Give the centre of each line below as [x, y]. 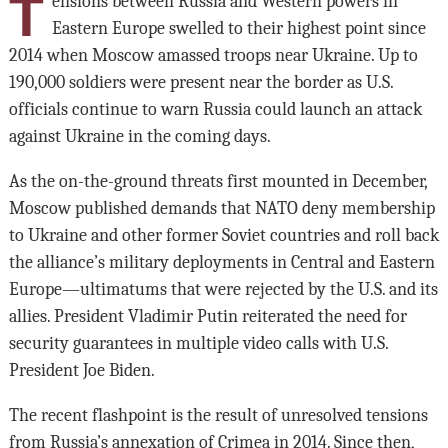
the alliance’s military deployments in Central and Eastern [221, 262]
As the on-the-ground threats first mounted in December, [217, 181]
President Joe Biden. [81, 370]
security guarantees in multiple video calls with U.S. [198, 343]
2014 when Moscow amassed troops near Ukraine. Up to [213, 55]
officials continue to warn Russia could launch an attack [215, 109]
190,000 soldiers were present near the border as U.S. [200, 82]
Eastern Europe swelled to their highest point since [238, 28]
